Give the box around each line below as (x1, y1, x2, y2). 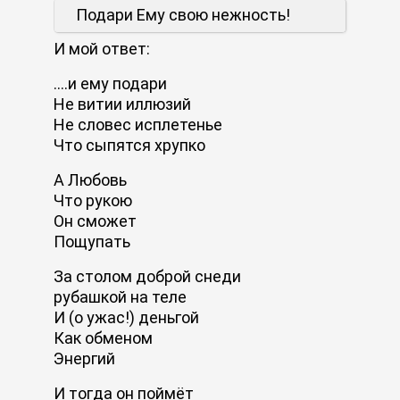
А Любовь (54, 170, 127, 189)
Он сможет (54, 211, 137, 230)
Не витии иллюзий (54, 94, 191, 113)
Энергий (54, 348, 115, 368)
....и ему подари (54, 73, 167, 93)
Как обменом (54, 328, 153, 347)
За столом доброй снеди (54, 266, 241, 286)
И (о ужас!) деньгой (54, 307, 199, 327)
